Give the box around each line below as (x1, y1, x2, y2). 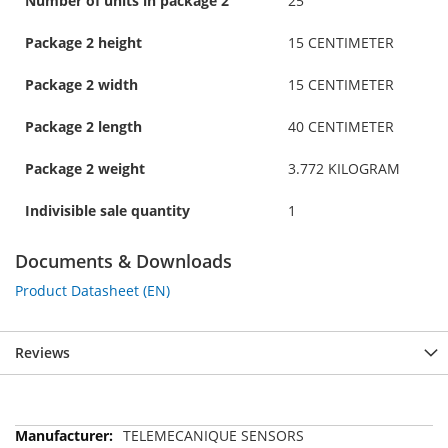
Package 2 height (25, 32, 142, 52)
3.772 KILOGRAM (288, 158, 400, 178)
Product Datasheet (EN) (15, 280, 170, 300)
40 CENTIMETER (288, 116, 394, 136)
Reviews (15, 342, 70, 362)
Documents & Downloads (15, 248, 232, 273)
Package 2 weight (25, 158, 145, 178)
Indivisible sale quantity (25, 200, 190, 220)
